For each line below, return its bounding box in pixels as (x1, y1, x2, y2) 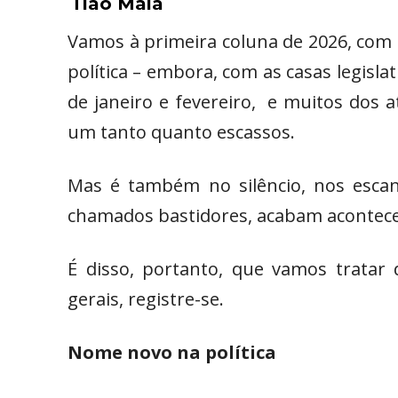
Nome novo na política (68, 340, 276, 365)
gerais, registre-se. (68, 287, 224, 312)
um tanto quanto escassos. (68, 120, 295, 145)
